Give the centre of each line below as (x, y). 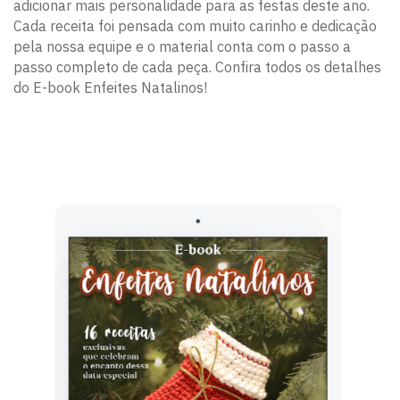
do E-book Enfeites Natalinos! (110, 87)
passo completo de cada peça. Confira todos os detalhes (197, 67)
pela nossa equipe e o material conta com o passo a (182, 46)
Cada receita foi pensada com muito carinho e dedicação (195, 25)
